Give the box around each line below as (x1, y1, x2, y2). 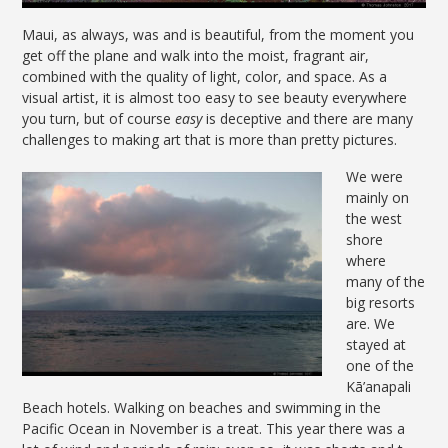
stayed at (346, 335, 407, 355)
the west (346, 209, 403, 229)
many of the (346, 272, 426, 292)
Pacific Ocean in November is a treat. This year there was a (22, 419, 406, 439)
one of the (346, 356, 415, 376)
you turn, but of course (22, 109, 176, 129)
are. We (346, 314, 396, 334)
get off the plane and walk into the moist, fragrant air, (22, 46, 370, 66)
